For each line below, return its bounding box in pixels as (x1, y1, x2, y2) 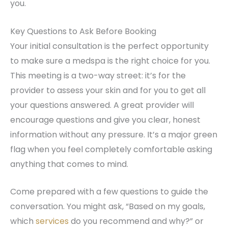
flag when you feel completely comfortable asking (10, 143, 212, 155)
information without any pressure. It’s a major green (10, 128, 217, 140)
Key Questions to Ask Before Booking (10, 25, 156, 37)
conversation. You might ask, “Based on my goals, (10, 201, 205, 213)
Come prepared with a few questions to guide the (10, 186, 208, 198)
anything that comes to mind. (10, 158, 128, 170)
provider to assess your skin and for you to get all (10, 84, 206, 96)
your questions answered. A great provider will (10, 99, 194, 111)
